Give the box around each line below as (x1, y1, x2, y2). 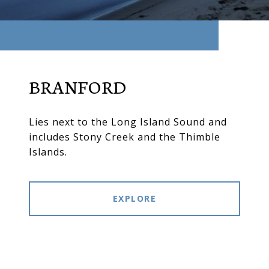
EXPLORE (112, 193, 157, 205)
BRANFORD (29, 74, 127, 99)
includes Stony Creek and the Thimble (29, 130, 220, 144)
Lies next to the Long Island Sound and (29, 115, 227, 129)
